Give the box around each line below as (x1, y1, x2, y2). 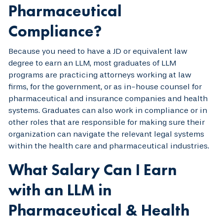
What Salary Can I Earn (8, 159, 177, 180)
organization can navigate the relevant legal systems (8, 129, 204, 139)
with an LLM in (8, 180, 112, 200)
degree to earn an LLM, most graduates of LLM (8, 58, 176, 68)
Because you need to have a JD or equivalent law (8, 46, 187, 56)
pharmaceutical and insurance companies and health (8, 93, 208, 103)
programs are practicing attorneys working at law (8, 70, 191, 79)
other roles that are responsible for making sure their (8, 117, 205, 127)
